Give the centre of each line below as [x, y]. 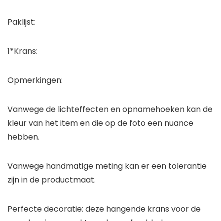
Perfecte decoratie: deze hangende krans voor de [104, 209]
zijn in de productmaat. [52, 180]
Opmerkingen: [35, 80]
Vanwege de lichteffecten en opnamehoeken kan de [110, 110]
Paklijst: [21, 22]
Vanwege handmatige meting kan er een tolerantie [107, 166]
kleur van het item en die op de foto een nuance [100, 123]
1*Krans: [22, 51]
